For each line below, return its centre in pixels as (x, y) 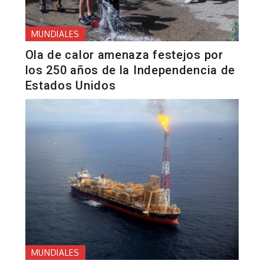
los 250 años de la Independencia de (130, 70)
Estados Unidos (70, 86)
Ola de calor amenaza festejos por (124, 55)
